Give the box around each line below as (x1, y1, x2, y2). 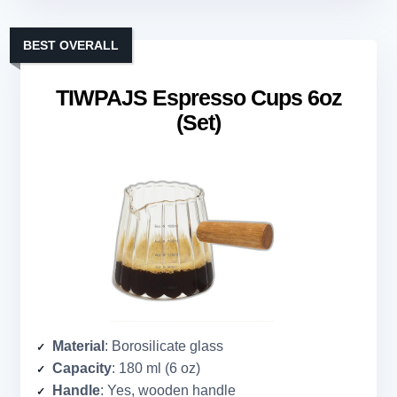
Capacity (52, 361, 112, 377)
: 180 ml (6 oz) (112, 361, 200, 377)
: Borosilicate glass (105, 339, 223, 354)
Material (52, 339, 105, 354)
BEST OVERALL (23, 38, 119, 53)
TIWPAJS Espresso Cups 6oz (55, 85, 342, 111)
